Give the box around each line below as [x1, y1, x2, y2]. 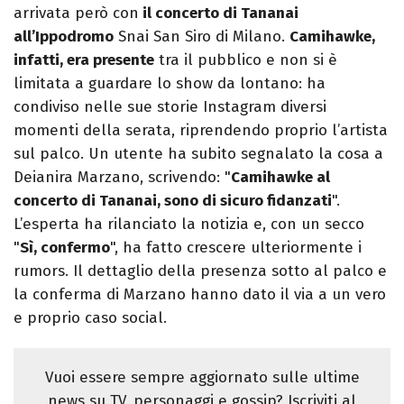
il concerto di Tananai [139, 4, 298, 23]
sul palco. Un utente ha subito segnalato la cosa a [14, 144, 383, 164]
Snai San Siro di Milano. [114, 27, 289, 47]
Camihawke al [231, 168, 330, 188]
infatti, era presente [14, 50, 154, 70]
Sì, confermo [20, 238, 110, 258]
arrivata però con [14, 4, 139, 23]
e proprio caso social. [14, 308, 167, 328]
